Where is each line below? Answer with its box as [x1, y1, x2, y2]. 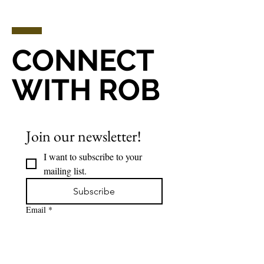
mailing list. [44, 164, 87, 177]
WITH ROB [12, 72, 160, 107]
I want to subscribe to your [44, 150, 142, 163]
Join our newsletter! [26, 126, 141, 146]
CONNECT [12, 43, 154, 78]
